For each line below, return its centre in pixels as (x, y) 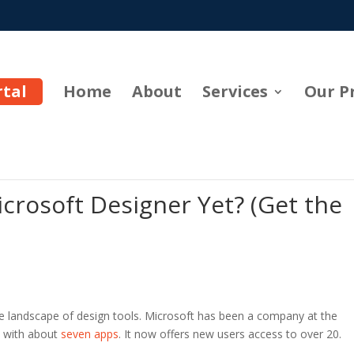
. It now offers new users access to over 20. (230, 334)
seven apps (90, 334)
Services (235, 91)
